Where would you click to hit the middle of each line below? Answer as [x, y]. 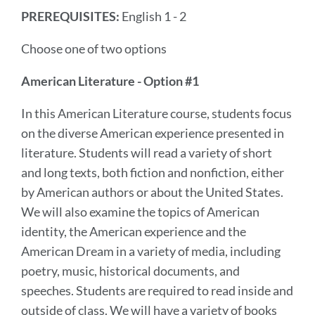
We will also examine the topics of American [140, 211]
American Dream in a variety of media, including [151, 251]
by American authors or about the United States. [152, 192]
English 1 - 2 [153, 16]
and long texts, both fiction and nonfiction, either [153, 172]
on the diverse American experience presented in [153, 133]
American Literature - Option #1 [110, 81]
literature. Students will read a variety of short [147, 152]
